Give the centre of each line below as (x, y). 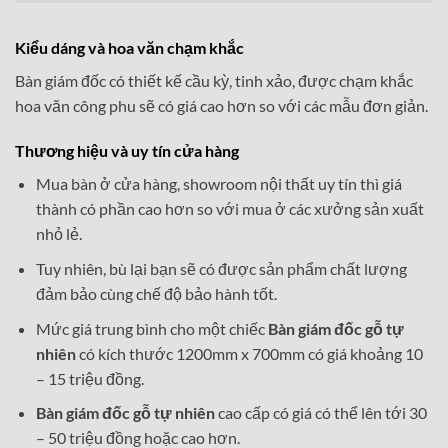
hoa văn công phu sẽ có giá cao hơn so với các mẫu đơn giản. (221, 105)
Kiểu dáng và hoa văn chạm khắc (129, 47)
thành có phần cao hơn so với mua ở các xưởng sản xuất (229, 209)
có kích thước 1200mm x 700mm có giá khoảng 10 (249, 353)
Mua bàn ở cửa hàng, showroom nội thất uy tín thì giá (218, 184)
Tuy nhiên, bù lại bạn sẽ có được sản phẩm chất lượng (221, 269)
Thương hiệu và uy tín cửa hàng (127, 151)
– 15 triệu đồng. (89, 378)
